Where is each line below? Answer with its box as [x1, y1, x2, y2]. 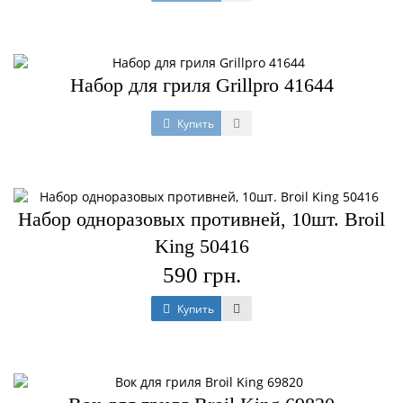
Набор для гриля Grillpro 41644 [69, 74, 334, 96]
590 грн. [162, 263, 241, 287]
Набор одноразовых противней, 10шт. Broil [18, 208, 385, 230]
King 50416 [154, 235, 249, 257]
